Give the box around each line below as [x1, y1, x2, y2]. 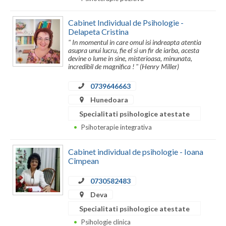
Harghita [10, 78, 40, 87]
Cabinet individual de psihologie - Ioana [68, 146, 203, 156]
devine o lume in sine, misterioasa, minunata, [68, 54, 192, 63]
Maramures [10, 179, 48, 188]
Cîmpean [68, 155, 99, 165]
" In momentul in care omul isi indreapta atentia [68, 38, 201, 47]
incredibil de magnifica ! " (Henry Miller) [68, 62, 179, 71]
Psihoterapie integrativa [81, 123, 152, 132]
